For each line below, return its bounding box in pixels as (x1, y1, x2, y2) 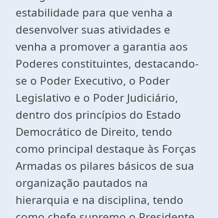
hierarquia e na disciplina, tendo (16, 192, 183, 207)
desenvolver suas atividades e (16, 22, 170, 37)
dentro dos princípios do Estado (16, 107, 181, 122)
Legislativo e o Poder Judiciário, (16, 90, 178, 105)
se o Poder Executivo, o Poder (16, 73, 170, 88)
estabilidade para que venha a (16, 5, 173, 20)
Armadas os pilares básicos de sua (16, 158, 194, 173)
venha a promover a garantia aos (16, 39, 188, 54)
